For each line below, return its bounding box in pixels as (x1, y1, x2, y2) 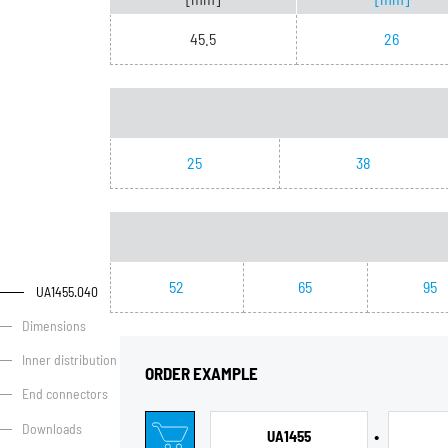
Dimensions (21, 317, 86, 335)
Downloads (21, 419, 82, 437)
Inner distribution (21, 351, 117, 369)
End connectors (21, 385, 108, 403)
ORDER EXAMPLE (144, 363, 258, 384)
